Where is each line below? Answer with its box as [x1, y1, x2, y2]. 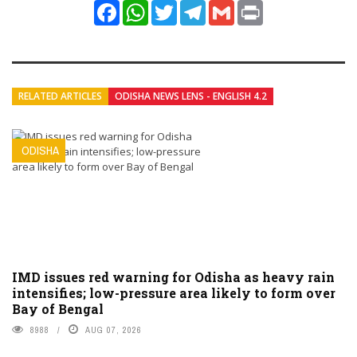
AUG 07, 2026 [85, 324, 142, 336]
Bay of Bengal [12, 300, 104, 318]
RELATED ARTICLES [18, 89, 102, 104]
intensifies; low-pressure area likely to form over [12, 284, 335, 302]
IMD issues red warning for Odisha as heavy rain [12, 269, 335, 286]
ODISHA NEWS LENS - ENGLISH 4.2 [115, 89, 267, 104]
